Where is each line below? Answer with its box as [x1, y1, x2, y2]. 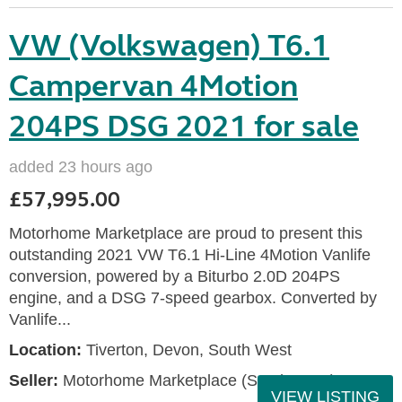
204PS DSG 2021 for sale [9, 108, 359, 145]
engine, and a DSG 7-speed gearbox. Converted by [9, 289, 377, 307]
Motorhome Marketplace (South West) [58, 371, 336, 389]
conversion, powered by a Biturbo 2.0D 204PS [9, 267, 340, 285]
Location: [9, 341, 82, 359]
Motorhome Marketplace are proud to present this [9, 224, 363, 242]
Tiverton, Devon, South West [82, 341, 292, 359]
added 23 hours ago [9, 158, 153, 176]
